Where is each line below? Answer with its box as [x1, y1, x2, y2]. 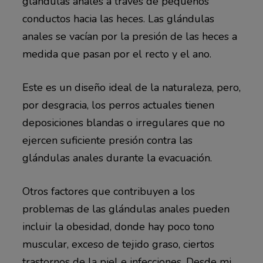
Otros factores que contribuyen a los [22, 184, 195, 199]
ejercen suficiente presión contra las [22, 133, 193, 148]
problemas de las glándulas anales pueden [22, 202, 230, 217]
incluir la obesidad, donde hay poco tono [22, 220, 214, 234]
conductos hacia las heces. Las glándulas [22, 12, 214, 26]
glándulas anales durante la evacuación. [22, 151, 212, 166]
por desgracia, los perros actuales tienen [22, 98, 214, 113]
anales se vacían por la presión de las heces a [22, 29, 237, 44]
